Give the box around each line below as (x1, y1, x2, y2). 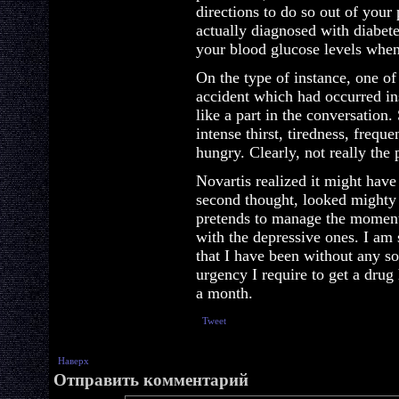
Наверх (58, 355, 89, 366)
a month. (196, 284, 253, 302)
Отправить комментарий (53, 370, 248, 389)
